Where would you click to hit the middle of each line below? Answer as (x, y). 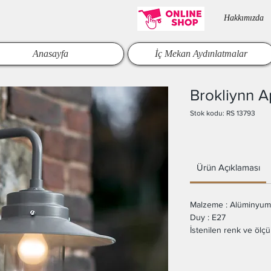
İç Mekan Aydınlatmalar (201, 54)
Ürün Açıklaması (228, 167)
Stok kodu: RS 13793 (223, 113)
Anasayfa (51, 54)
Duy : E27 (208, 217)
